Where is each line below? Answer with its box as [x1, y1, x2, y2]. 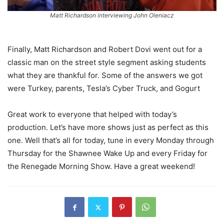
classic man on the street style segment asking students [7, 57, 206, 67]
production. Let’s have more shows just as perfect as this [7, 122, 208, 132]
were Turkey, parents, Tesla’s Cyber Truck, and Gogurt [7, 83, 200, 93]
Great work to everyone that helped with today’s [7, 109, 177, 119]
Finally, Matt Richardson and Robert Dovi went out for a [7, 44, 202, 54]
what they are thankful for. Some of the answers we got [7, 70, 202, 80]
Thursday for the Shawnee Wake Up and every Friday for [7, 148, 207, 158]
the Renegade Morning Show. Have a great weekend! [7, 161, 195, 171]
